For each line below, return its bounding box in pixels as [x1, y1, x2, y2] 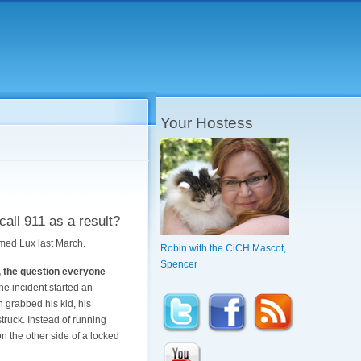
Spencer [160, 259, 198, 271]
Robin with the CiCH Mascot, [160, 243, 287, 255]
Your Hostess [160, 114, 254, 131]
